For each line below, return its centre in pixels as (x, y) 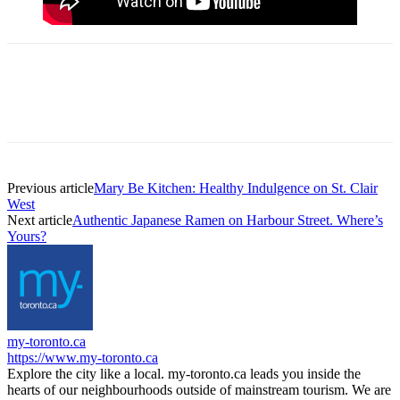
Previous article (50, 187)
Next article (40, 220)
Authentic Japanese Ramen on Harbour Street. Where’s (228, 220)
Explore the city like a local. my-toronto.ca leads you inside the (184, 373)
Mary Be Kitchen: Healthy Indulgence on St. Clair (236, 187)
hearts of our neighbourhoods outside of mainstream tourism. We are (199, 389)
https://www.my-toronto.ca (83, 357)
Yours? (27, 236)
